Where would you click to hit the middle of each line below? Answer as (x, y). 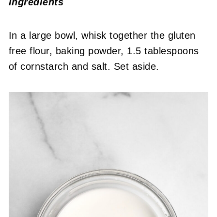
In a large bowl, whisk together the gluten (102, 36)
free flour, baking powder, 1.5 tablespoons (104, 51)
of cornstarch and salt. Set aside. (85, 67)
